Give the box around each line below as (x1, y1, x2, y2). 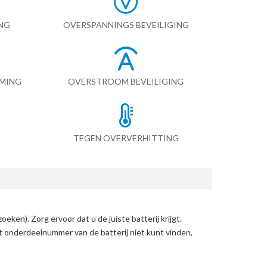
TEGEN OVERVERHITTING (73, 132, 179, 143)
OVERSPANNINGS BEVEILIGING (63, 19, 189, 30)
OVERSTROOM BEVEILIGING (68, 76, 184, 86)
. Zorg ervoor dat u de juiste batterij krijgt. (27, 213, 182, 223)
